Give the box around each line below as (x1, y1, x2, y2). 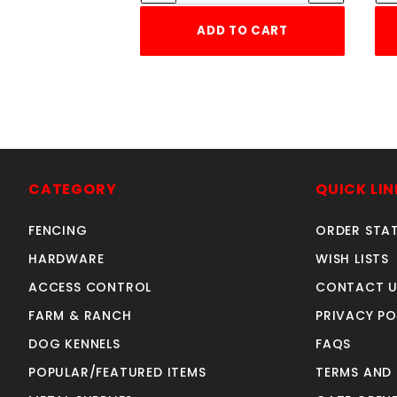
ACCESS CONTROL (28, 278, 152, 297)
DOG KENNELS (28, 335, 121, 354)
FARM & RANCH (28, 307, 132, 325)
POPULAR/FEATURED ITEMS (28, 363, 206, 382)
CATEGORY (28, 179, 117, 200)
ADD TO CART (197, 22, 288, 40)
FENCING (28, 222, 88, 240)
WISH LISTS (315, 250, 389, 269)
